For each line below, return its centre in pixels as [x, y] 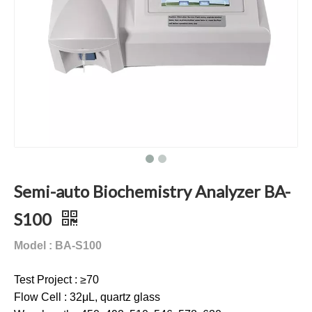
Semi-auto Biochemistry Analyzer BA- [152, 191]
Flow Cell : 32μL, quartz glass [87, 297]
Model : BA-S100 [58, 245]
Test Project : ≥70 [56, 280]
